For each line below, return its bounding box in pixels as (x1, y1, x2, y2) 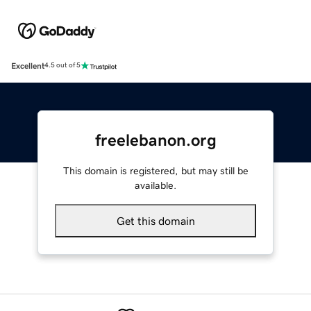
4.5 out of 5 (44, 62, 81, 69)
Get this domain (116, 215, 195, 226)
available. (135, 180, 176, 190)
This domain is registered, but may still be (62, 165, 249, 176)
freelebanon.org (94, 131, 217, 149)
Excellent (11, 61, 44, 70)
